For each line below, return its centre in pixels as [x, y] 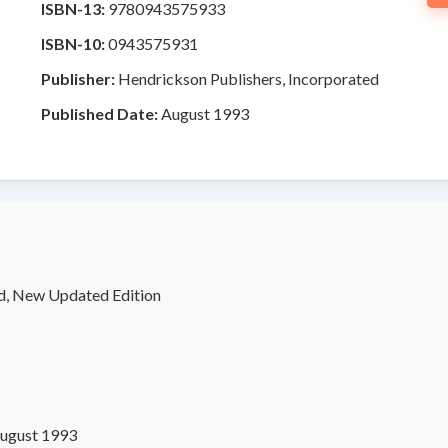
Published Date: [99, 113]
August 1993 [203, 113]
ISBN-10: [73, 43]
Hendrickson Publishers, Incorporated [247, 78]
